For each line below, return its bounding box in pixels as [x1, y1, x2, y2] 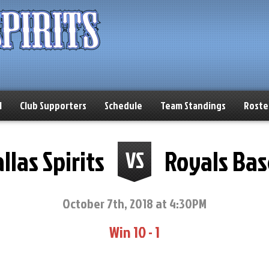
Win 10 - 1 [109, 221, 160, 243]
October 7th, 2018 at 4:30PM [62, 194, 207, 213]
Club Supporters [20, 98, 86, 112]
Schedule [104, 98, 142, 112]
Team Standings [160, 98, 226, 112]
